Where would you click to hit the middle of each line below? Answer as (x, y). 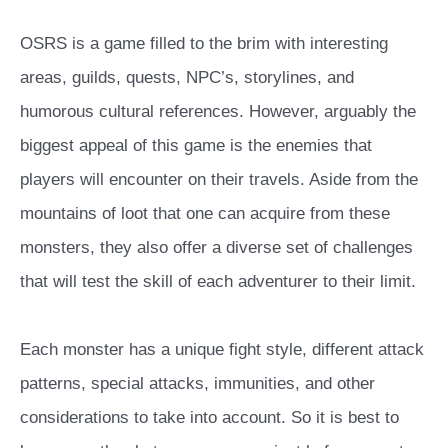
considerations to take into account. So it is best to (209, 417)
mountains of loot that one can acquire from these (205, 213)
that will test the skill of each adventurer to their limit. (218, 281)
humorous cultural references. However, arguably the (218, 111)
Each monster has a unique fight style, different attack (222, 349)
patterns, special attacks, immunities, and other (197, 383)
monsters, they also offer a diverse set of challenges (216, 247)
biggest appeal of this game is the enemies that (196, 145)
